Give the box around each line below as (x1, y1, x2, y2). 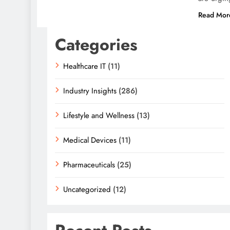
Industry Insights (63, 85, 117, 97)
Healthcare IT (63, 61, 106, 72)
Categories (55, 33, 138, 56)
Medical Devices (63, 135, 117, 146)
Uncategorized (63, 184, 111, 195)
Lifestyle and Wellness (63, 110, 135, 121)
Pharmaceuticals (63, 159, 115, 170)
